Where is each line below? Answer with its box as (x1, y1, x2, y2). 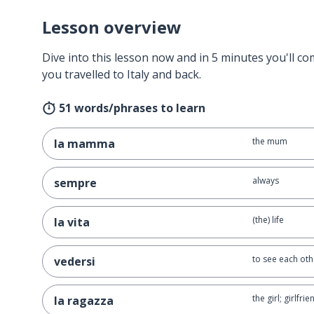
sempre (54, 175, 97, 191)
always (252, 175, 279, 186)
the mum (252, 135, 287, 147)
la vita (54, 214, 90, 230)
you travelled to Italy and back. (42, 67, 201, 82)
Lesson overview (42, 15, 182, 39)
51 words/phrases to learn (59, 100, 205, 116)
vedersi (54, 254, 95, 269)
